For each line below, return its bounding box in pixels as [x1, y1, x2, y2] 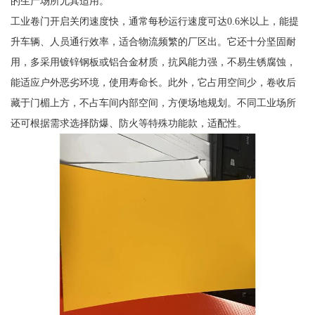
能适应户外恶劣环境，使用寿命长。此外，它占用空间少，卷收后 [10, 76, 296, 88]
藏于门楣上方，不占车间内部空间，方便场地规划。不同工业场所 [10, 96, 296, 108]
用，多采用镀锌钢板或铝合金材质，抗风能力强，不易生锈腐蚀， [10, 56, 296, 67]
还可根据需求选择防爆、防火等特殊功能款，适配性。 [10, 117, 247, 129]
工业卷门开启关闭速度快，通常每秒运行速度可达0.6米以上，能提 [10, 15, 299, 27]
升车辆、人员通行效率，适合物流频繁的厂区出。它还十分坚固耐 [10, 35, 296, 47]
